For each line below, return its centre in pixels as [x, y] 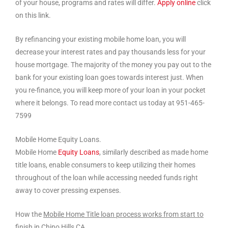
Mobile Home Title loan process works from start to [123, 215]
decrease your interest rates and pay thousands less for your [110, 52]
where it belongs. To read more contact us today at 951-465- [110, 103]
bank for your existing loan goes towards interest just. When [109, 78]
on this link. [33, 16]
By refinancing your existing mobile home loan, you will [101, 39]
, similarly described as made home [154, 152]
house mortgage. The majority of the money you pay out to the [113, 65]
